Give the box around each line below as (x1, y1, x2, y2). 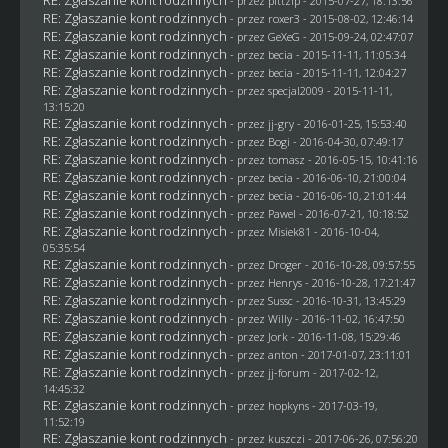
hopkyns (267, 398, 309, 413)
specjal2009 (267, 83, 324, 98)
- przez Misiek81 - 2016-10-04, (229, 224, 379, 239)
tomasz (267, 152, 305, 167)
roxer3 (267, 11, 300, 26)
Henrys (267, 275, 302, 290)
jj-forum (267, 365, 310, 380)
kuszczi (267, 431, 305, 446)
